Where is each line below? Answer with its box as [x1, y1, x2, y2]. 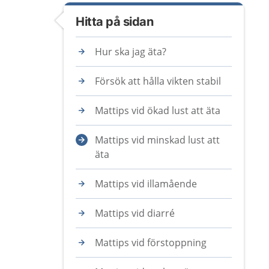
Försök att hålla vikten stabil [95, 74, 221, 88]
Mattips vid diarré [95, 207, 175, 220]
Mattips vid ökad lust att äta [95, 104, 220, 117]
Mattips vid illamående [95, 177, 197, 190]
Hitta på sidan [76, 14, 153, 29]
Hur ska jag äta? [95, 45, 166, 58]
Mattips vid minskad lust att [95, 133, 220, 147]
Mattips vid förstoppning [95, 236, 207, 249]
